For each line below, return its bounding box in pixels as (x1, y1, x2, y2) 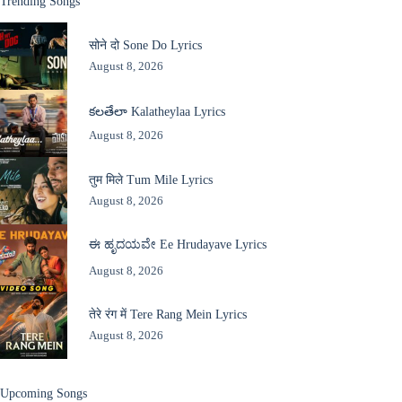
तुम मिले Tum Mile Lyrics (88, 172, 213, 188)
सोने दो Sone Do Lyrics (88, 38, 202, 53)
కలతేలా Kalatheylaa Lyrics (88, 103, 225, 118)
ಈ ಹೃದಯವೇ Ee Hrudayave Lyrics (88, 237, 267, 252)
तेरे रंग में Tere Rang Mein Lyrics (88, 307, 247, 322)
